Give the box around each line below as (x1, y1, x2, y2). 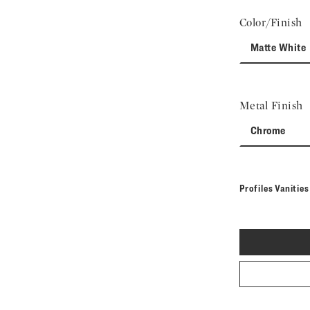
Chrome (250, 124, 286, 137)
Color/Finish (239, 16, 302, 29)
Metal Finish (239, 99, 303, 112)
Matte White (250, 41, 307, 54)
